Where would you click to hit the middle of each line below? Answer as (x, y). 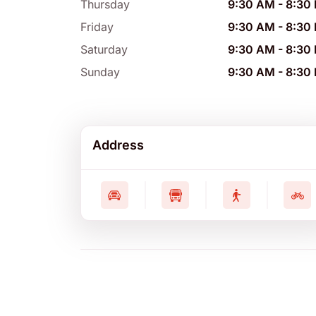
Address (118, 145)
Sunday (100, 72)
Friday (97, 27)
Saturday (104, 50)
